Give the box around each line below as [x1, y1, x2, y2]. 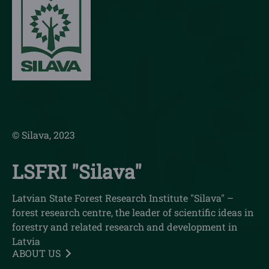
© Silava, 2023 [12, 128, 75, 142]
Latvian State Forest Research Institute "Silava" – [12, 192, 234, 205]
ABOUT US [12, 247, 61, 260]
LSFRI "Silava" [12, 159, 142, 185]
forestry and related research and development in [12, 220, 238, 234]
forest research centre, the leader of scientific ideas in [12, 206, 254, 219]
